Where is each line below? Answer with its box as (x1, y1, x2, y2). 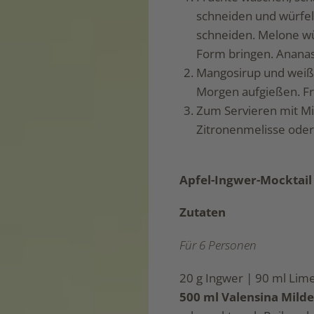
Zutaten (179, 204, 226, 221)
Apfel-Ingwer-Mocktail (179, 171, 312, 188)
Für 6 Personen (179, 237, 257, 254)
